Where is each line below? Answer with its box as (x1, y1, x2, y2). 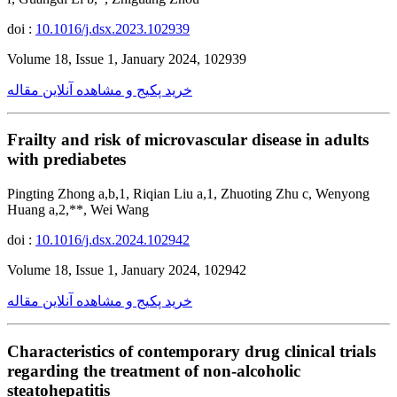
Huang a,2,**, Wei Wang (7, 202, 149, 218)
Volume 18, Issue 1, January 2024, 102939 (7, 51, 246, 66)
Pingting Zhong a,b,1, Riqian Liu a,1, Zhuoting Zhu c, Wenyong (7, 186, 370, 202)
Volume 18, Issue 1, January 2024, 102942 (7, 262, 246, 278)
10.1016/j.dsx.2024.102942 (35, 232, 190, 248)
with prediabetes (7, 150, 126, 169)
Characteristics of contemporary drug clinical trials (7, 341, 376, 361)
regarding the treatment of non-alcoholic (7, 361, 300, 380)
